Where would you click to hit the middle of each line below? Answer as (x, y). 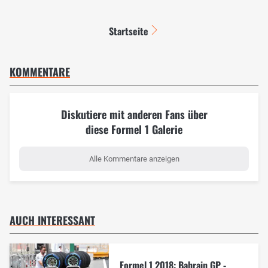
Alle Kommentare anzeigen (134, 159)
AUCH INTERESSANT (52, 220)
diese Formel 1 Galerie (134, 129)
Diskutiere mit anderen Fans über (134, 114)
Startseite (128, 31)
